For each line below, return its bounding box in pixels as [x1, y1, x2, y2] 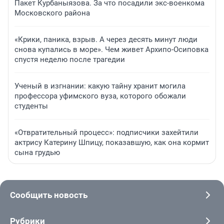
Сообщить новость [10, 190, 87, 200]
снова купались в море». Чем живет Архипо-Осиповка [14, 45, 208, 54]
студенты [14, 101, 48, 111]
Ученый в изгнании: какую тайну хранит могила [14, 81, 185, 91]
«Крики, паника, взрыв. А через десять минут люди [14, 35, 197, 44]
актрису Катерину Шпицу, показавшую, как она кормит [14, 138, 209, 147]
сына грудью [14, 148, 60, 157]
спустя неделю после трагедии [14, 55, 125, 64]
